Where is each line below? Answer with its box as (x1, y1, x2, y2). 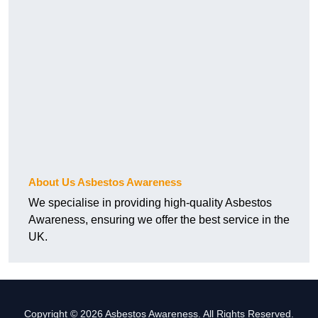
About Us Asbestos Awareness (28, 176, 182, 189)
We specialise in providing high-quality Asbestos (28, 197, 272, 209)
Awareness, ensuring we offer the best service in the (28, 214, 290, 226)
